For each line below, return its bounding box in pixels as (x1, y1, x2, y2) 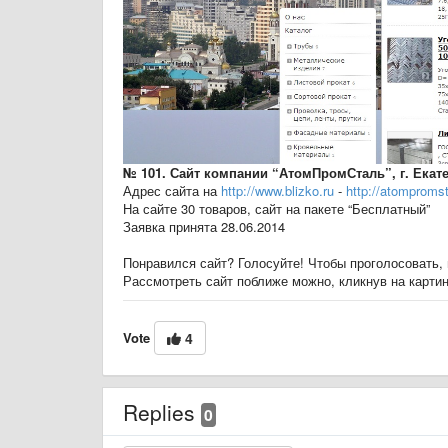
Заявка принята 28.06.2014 (123, 216, 285, 236)
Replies (123, 396, 201, 427)
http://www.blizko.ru (221, 180, 334, 200)
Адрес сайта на (123, 180, 221, 200)
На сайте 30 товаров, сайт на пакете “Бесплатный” (123, 198, 430, 218)
